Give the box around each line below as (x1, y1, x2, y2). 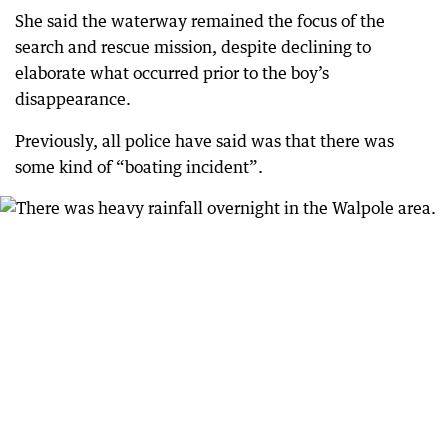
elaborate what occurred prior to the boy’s (15, 63, 329, 84)
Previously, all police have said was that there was (15, 131, 394, 152)
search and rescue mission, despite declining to (15, 37, 371, 58)
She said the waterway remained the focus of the (15, 11, 385, 32)
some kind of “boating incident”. (15, 157, 263, 178)
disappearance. (15, 89, 131, 110)
